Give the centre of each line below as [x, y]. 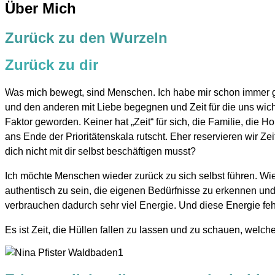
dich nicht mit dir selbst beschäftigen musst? [100, 151]
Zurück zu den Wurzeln [86, 37]
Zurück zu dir [52, 64]
